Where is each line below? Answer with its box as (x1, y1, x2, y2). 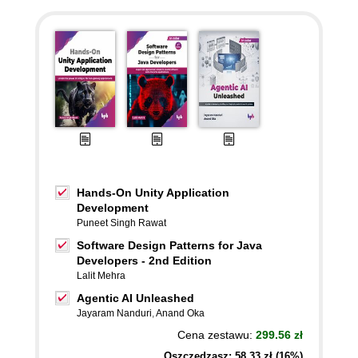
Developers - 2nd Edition (77, 254, 212, 267)
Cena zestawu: (177, 328, 256, 341)
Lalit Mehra (77, 270, 125, 281)
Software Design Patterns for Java (77, 239, 262, 252)
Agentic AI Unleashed (77, 292, 194, 304)
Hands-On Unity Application (77, 186, 229, 199)
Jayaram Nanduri (77, 308, 152, 319)
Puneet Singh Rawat (77, 217, 166, 229)
